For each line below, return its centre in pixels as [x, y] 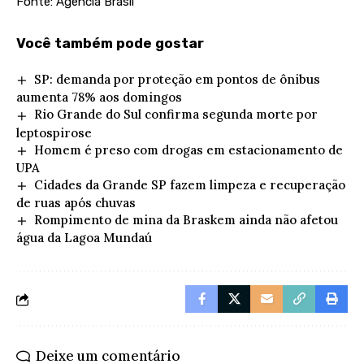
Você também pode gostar [110, 43]
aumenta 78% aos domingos [99, 97]
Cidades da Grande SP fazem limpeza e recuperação [190, 184]
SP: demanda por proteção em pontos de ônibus [178, 80]
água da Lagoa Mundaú [84, 238]
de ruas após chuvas [76, 203]
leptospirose [54, 132]
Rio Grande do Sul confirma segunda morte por [176, 115]
